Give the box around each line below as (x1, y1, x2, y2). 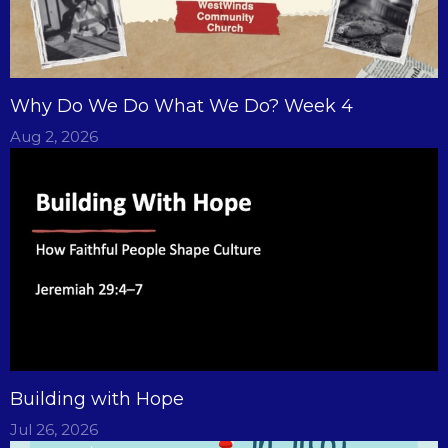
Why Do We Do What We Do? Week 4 (10, 94, 353, 117)
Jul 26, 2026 (10, 420, 98, 440)
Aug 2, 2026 (10, 126, 98, 146)
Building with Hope (10, 388, 184, 411)
